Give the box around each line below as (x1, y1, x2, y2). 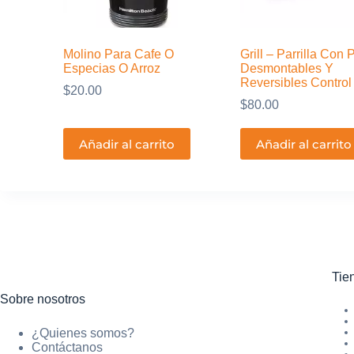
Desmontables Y (239, 62, 333, 76)
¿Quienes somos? (32, 326, 134, 341)
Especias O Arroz (63, 62, 160, 76)
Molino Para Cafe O (63, 47, 174, 62)
